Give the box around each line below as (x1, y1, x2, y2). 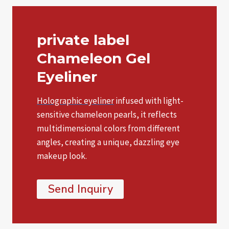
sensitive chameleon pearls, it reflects (37, 109, 177, 120)
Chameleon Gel (37, 50, 150, 67)
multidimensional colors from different (37, 123, 180, 134)
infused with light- (114, 95, 184, 106)
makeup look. (37, 150, 87, 162)
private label (37, 31, 129, 49)
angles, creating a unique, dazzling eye (37, 136, 179, 148)
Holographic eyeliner (37, 95, 114, 106)
